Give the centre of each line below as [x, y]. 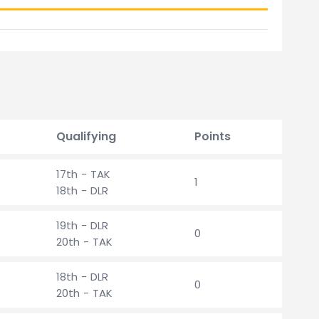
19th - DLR [82, 225]
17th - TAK [83, 174]
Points [213, 136]
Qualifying [86, 136]
